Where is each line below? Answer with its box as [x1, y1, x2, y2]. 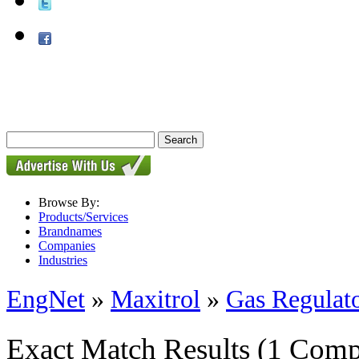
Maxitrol [111, 284, 200, 314]
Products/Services [38, 210, 128, 224]
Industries [38, 253, 87, 267]
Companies [38, 239, 95, 252]
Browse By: [38, 196, 99, 209]
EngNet [6, 284, 85, 314]
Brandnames [38, 224, 102, 238]
